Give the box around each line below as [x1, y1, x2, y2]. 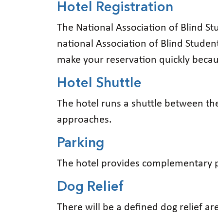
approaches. [57, 114, 112, 126]
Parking [57, 136, 104, 150]
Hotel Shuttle [57, 76, 142, 91]
